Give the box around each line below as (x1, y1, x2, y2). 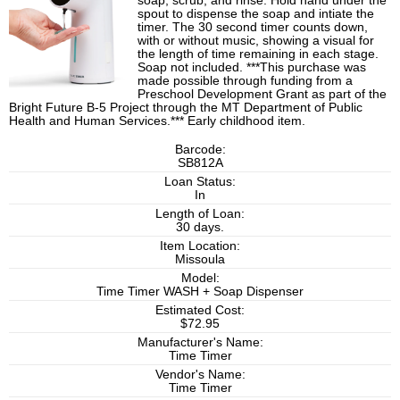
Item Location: (160, 238, 240, 253)
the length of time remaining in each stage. (137, 47, 379, 61)
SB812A (177, 155, 223, 170)
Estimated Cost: (155, 303, 245, 317)
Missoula (175, 252, 225, 266)
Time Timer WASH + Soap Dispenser (96, 284, 304, 298)
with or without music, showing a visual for (137, 34, 375, 47)
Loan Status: (164, 174, 236, 188)
